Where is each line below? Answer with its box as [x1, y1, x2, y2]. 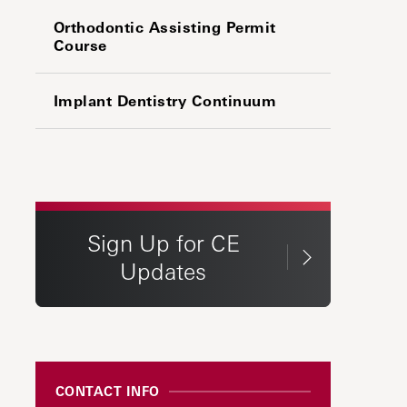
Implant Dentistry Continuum [53, 92, 276, 110]
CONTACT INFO [55, 383, 160, 399]
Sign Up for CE [86, 229, 240, 257]
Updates [120, 257, 206, 285]
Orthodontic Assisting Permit [53, 18, 276, 36]
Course [53, 36, 107, 55]
